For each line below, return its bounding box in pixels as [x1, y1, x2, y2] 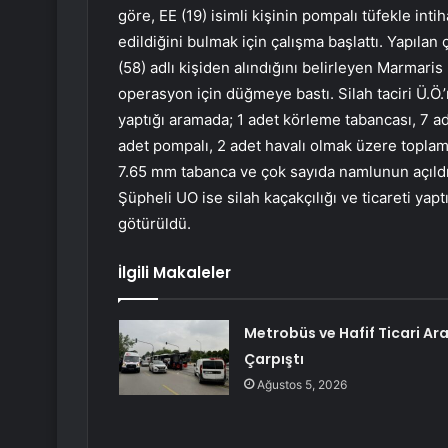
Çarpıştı [243, 349, 304, 370]
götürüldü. [118, 214, 191, 234]
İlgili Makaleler [118, 262, 231, 284]
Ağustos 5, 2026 [256, 377, 347, 393]
